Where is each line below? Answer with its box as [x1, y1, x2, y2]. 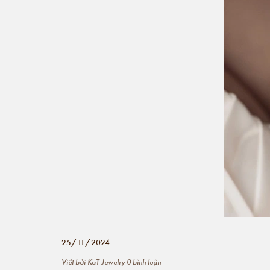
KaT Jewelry [87, 256, 125, 268]
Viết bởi [61, 256, 87, 268]
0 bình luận [125, 256, 161, 268]
